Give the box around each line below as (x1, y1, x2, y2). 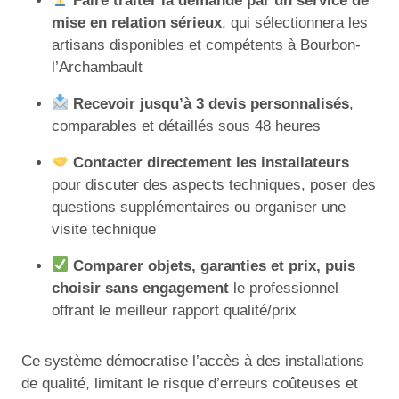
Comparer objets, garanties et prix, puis (73, 256, 356, 274)
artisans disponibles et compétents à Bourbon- (52, 36, 361, 53)
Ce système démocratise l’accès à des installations (21, 352, 364, 370)
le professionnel (229, 279, 338, 297)
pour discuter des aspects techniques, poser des (52, 175, 376, 193)
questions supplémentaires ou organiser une (52, 198, 346, 216)
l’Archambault (52, 58, 142, 76)
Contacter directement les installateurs (73, 153, 350, 171)
